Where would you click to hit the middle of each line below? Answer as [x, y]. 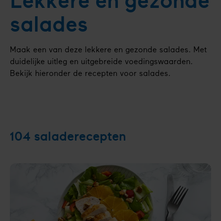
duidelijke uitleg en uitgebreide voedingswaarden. [101, 62]
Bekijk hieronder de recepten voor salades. [90, 74]
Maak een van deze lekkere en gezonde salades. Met [108, 50]
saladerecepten [80, 137]
